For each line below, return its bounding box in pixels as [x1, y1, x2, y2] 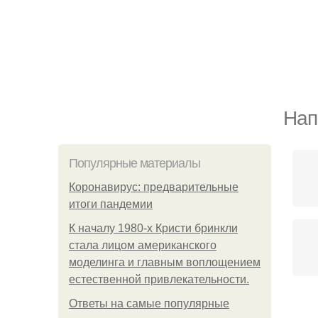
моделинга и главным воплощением [69, 256, 261, 268]
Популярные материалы [69, 156, 200, 170]
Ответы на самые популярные [69, 297, 229, 309]
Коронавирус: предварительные [69, 181, 238, 193]
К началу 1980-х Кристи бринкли [69, 222, 238, 234]
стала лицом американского [69, 239, 216, 251]
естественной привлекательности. [69, 273, 249, 285]
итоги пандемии [69, 198, 153, 210]
